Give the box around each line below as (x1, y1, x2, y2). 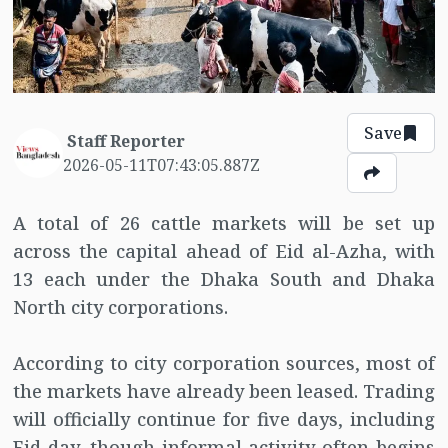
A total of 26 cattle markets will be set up (12, 211, 436, 236)
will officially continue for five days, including (12, 407, 436, 432)
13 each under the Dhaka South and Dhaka (12, 267, 436, 292)
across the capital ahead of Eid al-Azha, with (12, 239, 436, 264)
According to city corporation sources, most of (12, 351, 436, 376)
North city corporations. (12, 295, 228, 320)
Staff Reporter (66, 130, 185, 153)
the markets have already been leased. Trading (12, 379, 436, 404)
